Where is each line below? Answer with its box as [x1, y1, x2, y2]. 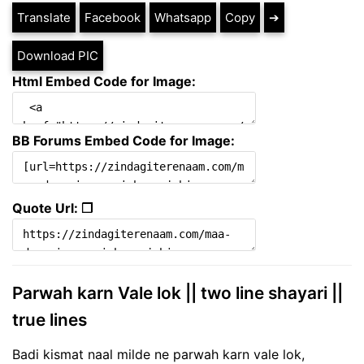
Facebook [84, 10, 141, 26]
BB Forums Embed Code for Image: [12, 132, 235, 149]
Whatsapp [154, 10, 211, 26]
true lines [12, 310, 87, 331]
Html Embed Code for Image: [12, 73, 196, 90]
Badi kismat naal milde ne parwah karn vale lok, [12, 345, 305, 362]
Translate [17, 10, 71, 26]
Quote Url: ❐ [12, 200, 93, 217]
